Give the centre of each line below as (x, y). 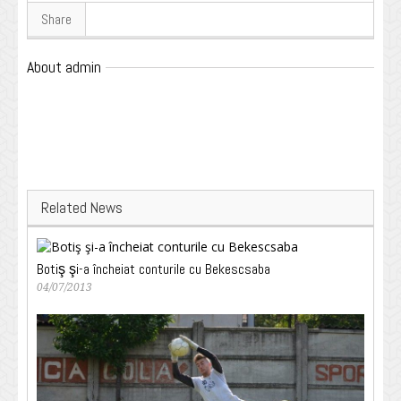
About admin (64, 67)
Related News (82, 208)
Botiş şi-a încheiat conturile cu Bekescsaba (154, 269)
